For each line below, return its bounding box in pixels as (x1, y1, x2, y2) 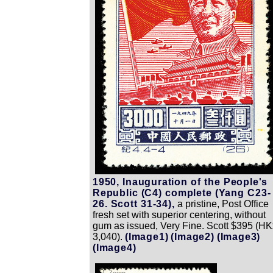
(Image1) (125, 231, 169, 242)
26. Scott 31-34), (93, 198, 175, 209)
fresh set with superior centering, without (93, 209, 266, 220)
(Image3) (216, 231, 261, 242)
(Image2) (171, 231, 214, 242)
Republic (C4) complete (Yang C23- (93, 187, 271, 198)
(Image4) (93, 242, 136, 253)
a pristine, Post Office (174, 198, 269, 209)
